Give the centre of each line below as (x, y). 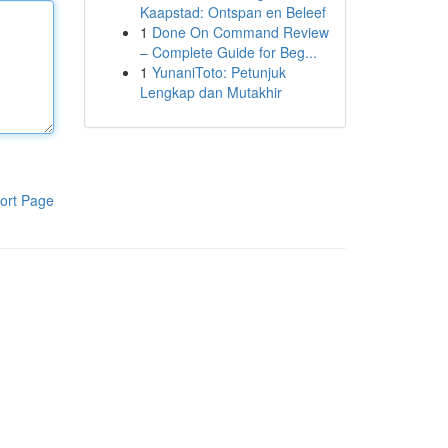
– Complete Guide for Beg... (228, 52)
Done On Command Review (240, 32)
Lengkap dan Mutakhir (210, 92)
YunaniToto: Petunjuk (218, 72)
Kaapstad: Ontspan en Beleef (232, 12)
